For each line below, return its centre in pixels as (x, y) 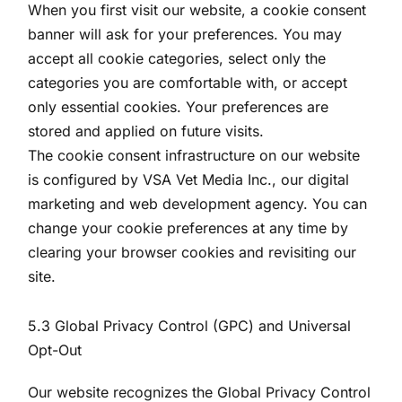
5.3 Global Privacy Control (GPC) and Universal (190, 326)
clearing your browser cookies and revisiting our (192, 252)
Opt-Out (55, 350)
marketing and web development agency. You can (198, 204)
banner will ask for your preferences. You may (185, 34)
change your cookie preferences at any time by (188, 228)
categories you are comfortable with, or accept (188, 83)
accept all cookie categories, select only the (177, 58)
